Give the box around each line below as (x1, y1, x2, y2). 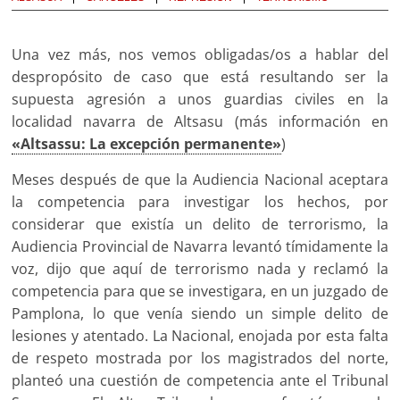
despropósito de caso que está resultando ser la (12, 67, 388, 87)
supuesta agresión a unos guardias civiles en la (12, 89, 388, 110)
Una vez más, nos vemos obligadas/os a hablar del (12, 45, 388, 65)
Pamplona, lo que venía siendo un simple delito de (12, 304, 388, 324)
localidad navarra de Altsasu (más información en (12, 112, 388, 132)
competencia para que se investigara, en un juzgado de (12, 281, 388, 302)
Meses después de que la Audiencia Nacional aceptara (12, 170, 388, 190)
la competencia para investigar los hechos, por (12, 192, 388, 212)
